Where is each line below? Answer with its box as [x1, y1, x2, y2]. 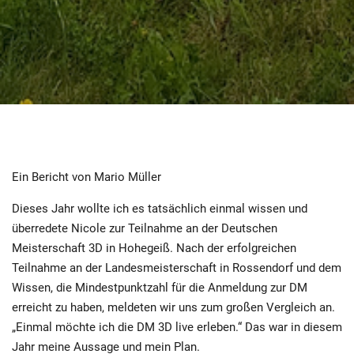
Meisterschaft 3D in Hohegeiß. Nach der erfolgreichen [12, 241, 296, 255]
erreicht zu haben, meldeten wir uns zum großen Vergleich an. [12, 300, 335, 314]
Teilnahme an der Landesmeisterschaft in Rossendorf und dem [12, 261, 341, 275]
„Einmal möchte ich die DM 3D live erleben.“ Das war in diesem [12, 320, 342, 334]
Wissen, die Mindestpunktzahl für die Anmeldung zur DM [12, 281, 307, 295]
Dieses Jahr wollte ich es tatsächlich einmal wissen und [12, 201, 307, 216]
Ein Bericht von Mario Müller [12, 170, 161, 184]
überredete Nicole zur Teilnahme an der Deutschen [12, 221, 277, 235]
